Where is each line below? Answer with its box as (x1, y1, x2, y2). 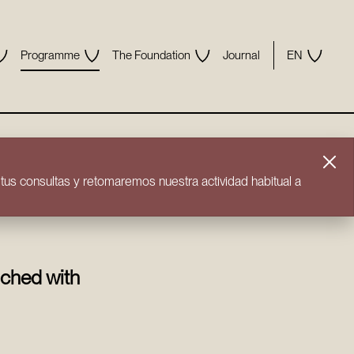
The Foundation (111, 47, 190, 62)
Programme (20, 47, 80, 62)
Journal (222, 47, 260, 62)
